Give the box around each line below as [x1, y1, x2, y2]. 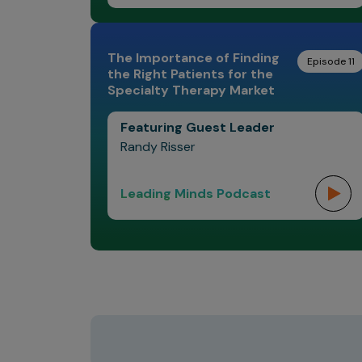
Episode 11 [306, 55, 355, 68]
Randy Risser [120, 138, 196, 155]
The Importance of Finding [107, 49, 280, 66]
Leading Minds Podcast [120, 184, 271, 202]
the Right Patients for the [107, 65, 273, 82]
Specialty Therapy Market [107, 82, 275, 99]
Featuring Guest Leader [120, 119, 275, 136]
